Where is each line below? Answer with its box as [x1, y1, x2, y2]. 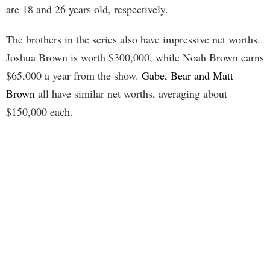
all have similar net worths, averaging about [35, 86, 227, 101]
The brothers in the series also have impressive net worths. [6, 31, 260, 46]
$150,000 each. [6, 104, 73, 119]
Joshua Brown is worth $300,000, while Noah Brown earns [6, 49, 264, 64]
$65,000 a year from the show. [6, 67, 142, 83]
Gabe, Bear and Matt [142, 67, 233, 83]
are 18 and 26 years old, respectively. [6, 1, 168, 16]
